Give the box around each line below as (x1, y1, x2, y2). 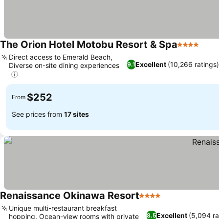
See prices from (12, 110, 64, 119)
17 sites (64, 110, 89, 119)
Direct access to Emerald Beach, (9, 52, 112, 61)
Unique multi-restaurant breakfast (9, 203, 117, 212)
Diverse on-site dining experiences (9, 61, 119, 69)
